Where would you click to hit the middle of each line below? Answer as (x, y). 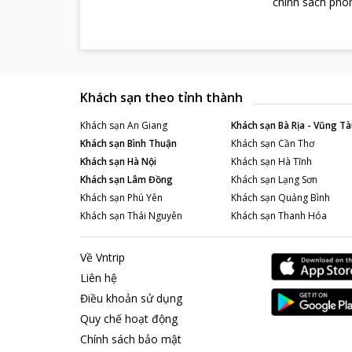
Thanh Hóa (302, 215)
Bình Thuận (152, 143)
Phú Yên (145, 197)
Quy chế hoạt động (129, 319)
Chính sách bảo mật (131, 339)
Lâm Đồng (150, 179)
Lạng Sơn (297, 179)
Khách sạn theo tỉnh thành (161, 97)
